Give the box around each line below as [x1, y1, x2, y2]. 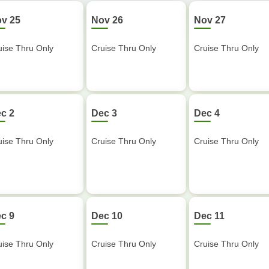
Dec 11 [194, 211, 225, 221]
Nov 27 [194, 15, 226, 25]
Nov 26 [91, 15, 123, 25]
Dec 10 [91, 211, 122, 221]
